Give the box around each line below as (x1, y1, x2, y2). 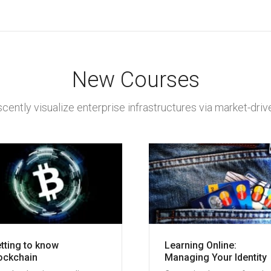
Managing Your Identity (164, 251, 267, 263)
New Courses (71, 67, 200, 93)
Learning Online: (164, 239, 237, 251)
